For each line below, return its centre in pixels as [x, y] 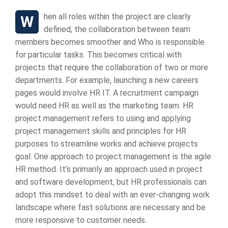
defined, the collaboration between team [117, 29]
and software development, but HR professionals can [111, 182]
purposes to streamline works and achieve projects [107, 144]
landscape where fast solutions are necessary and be [110, 207]
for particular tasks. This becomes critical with [98, 55]
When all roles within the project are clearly [27, 22]
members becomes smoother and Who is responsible [110, 42]
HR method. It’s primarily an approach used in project [109, 169]
